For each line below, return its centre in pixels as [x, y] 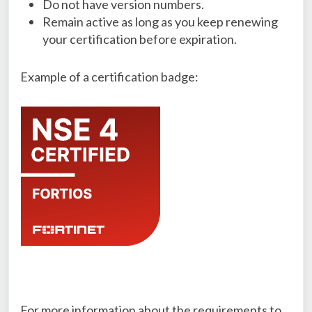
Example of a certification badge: [109, 77]
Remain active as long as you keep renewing [160, 22]
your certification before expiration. [140, 39]
